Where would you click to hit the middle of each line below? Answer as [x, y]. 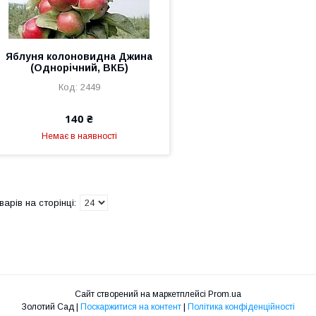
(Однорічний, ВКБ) [79, 68]
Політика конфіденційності [241, 307]
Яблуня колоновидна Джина [79, 56]
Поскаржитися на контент [130, 307]
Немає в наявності [79, 136]
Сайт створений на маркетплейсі [141, 294]
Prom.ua [225, 294]
